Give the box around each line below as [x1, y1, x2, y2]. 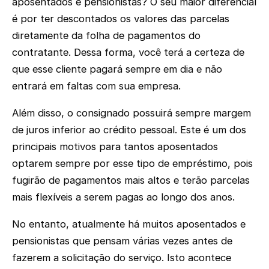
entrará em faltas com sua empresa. [12, 80, 181, 92]
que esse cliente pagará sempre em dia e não [12, 63, 222, 76]
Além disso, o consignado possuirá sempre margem [12, 107, 251, 119]
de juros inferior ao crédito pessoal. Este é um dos [12, 124, 246, 136]
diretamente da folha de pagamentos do [12, 29, 201, 42]
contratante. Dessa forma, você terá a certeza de [12, 46, 244, 59]
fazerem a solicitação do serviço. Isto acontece [12, 251, 231, 264]
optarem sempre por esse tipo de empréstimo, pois [12, 157, 253, 170]
